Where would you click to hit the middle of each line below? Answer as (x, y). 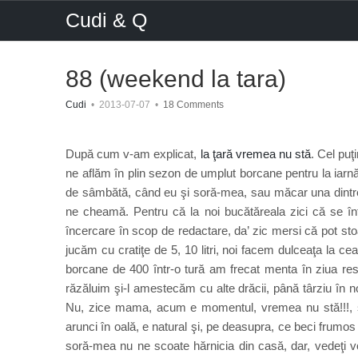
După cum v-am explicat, (133, 154)
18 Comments (193, 105)
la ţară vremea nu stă (256, 154)
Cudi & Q (106, 20)
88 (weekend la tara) (176, 79)
